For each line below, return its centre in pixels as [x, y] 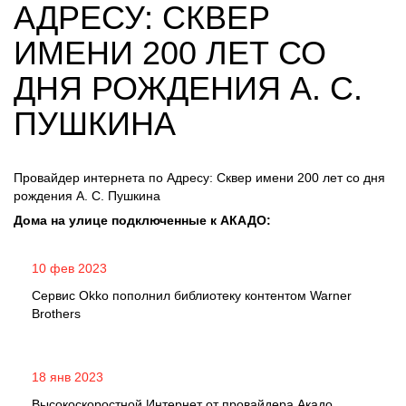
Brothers [56, 314]
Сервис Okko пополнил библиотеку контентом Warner [192, 295]
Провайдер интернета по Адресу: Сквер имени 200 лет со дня [199, 178]
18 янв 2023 [68, 377]
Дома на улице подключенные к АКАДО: [142, 220]
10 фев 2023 [69, 268]
